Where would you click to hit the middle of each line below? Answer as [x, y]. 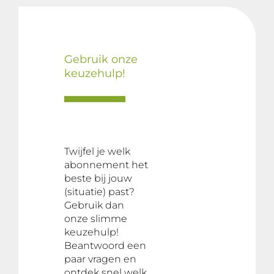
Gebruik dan [94, 205]
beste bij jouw [98, 178]
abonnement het [106, 165]
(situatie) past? [99, 192]
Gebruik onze [101, 59]
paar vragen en [100, 259]
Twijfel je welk [97, 151]
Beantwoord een [105, 246]
